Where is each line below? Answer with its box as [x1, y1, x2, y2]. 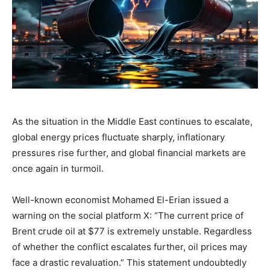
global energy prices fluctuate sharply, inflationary [12, 131, 225, 143]
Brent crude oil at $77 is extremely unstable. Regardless [12, 225, 252, 237]
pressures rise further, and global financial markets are [12, 146, 246, 159]
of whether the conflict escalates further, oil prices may [12, 240, 247, 253]
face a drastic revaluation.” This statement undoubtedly [12, 256, 246, 268]
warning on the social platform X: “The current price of [12, 209, 243, 221]
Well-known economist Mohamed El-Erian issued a [12, 193, 228, 206]
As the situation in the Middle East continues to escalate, [12, 115, 253, 127]
